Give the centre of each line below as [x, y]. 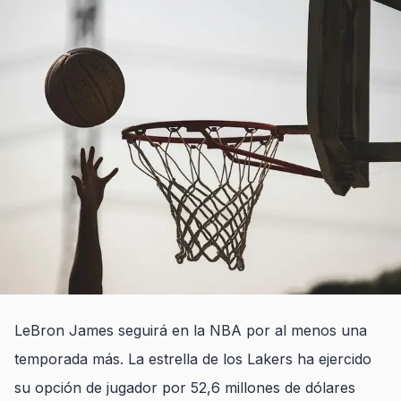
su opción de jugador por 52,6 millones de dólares [185, 388]
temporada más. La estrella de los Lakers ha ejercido [193, 359]
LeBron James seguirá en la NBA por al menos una [191, 330]
